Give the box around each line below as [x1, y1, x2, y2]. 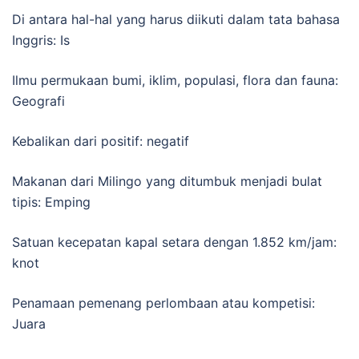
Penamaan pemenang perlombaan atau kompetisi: [12, 294, 315, 311]
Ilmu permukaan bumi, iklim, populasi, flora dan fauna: [12, 71, 338, 88]
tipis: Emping [12, 193, 91, 210]
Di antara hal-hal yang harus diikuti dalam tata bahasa [12, 10, 340, 27]
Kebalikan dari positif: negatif [12, 132, 189, 149]
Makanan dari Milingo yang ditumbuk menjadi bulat [12, 172, 322, 189]
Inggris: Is [12, 31, 70, 48]
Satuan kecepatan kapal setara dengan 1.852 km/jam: [12, 233, 337, 250]
